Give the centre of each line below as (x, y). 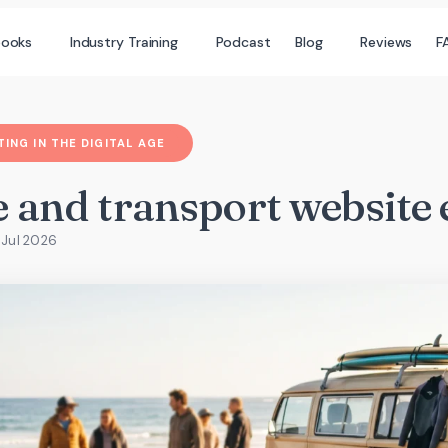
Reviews (386, 41)
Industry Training (124, 41)
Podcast (243, 41)
